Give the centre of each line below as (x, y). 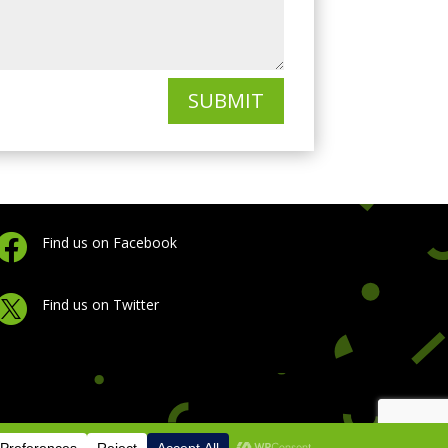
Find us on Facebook (110, 243)
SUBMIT (225, 100)
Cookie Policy (82, 434)
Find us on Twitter (101, 304)
